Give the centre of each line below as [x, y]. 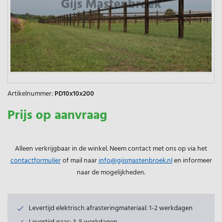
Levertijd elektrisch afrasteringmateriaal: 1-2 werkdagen [111, 208]
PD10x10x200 [74, 94]
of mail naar [80, 161]
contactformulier [35, 161]
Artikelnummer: [30, 94]
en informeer [192, 161]
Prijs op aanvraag [57, 115]
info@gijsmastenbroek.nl [135, 161]
